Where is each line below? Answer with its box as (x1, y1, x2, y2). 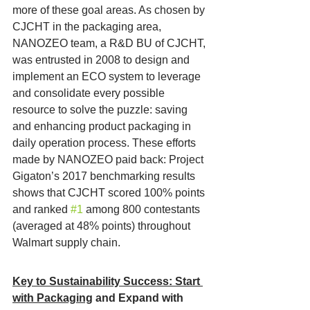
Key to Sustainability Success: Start (12, 275, 203, 287)
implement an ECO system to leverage (12, 70, 203, 82)
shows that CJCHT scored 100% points (12, 186, 208, 199)
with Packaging (12, 291, 93, 304)
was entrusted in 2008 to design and (12, 53, 192, 66)
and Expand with (93, 291, 186, 304)
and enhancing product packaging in (12, 120, 194, 132)
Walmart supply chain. (12, 236, 120, 248)
